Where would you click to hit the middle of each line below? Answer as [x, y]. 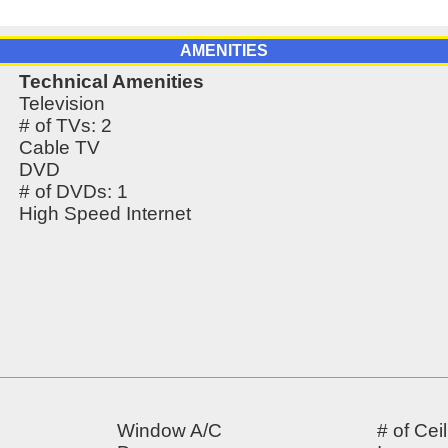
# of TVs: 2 [65, 126]
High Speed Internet [104, 214]
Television [61, 104]
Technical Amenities [111, 82]
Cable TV [59, 148]
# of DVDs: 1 [73, 192]
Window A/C [169, 431]
